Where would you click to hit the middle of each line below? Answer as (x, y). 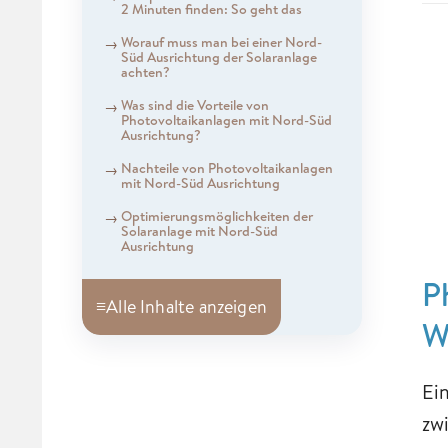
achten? (145, 71)
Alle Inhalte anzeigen (186, 306)
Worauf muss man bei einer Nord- (221, 41)
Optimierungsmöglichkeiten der (216, 215)
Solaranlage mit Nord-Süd (199, 230)
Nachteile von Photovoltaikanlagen (226, 167)
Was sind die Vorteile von (194, 104)
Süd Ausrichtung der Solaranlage (218, 56)
